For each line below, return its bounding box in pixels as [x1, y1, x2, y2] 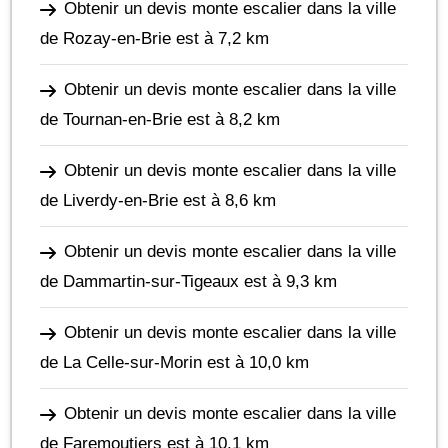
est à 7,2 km [171, 29, 269, 48]
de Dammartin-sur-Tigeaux [40, 272, 239, 291]
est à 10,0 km [202, 353, 309, 372]
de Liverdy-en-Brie [40, 191, 178, 210]
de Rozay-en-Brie [40, 29, 171, 48]
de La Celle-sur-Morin [40, 353, 202, 372]
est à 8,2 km [182, 110, 280, 129]
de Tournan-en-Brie [40, 110, 182, 129]
